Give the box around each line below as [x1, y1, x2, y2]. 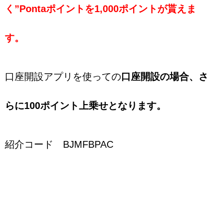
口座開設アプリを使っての [5, 71, 121, 82]
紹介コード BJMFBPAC [5, 139, 113, 150]
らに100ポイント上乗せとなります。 [5, 100, 166, 111]
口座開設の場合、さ [121, 71, 208, 82]
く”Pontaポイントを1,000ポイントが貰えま [5, 3, 196, 14]
